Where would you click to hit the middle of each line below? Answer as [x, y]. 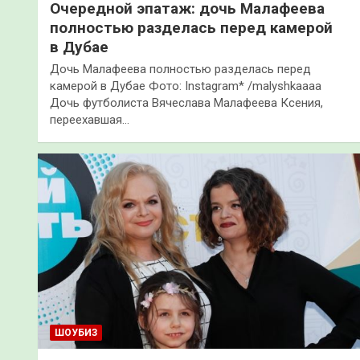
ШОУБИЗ [76, 332]
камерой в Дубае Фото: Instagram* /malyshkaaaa [186, 86]
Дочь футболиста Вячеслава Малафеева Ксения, [186, 102]
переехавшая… [90, 119]
